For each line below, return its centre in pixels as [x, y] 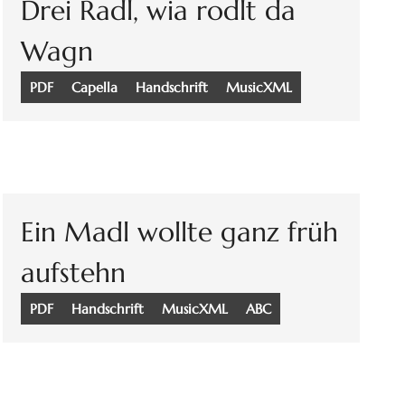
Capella [95, 88]
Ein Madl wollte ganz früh [180, 232]
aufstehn [74, 273]
